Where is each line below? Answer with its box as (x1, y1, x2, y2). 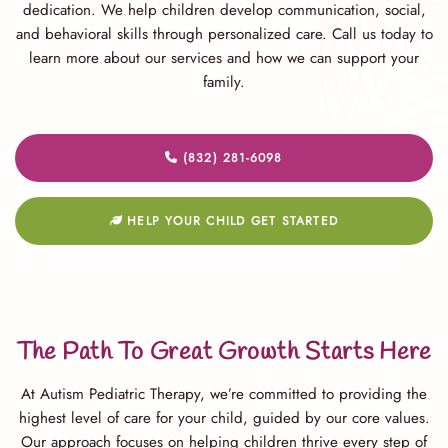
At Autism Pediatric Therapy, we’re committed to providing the (21, 383, 427, 406)
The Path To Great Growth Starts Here (16, 336, 432, 370)
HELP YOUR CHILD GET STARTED (122, 211, 339, 230)
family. (203, 70, 245, 93)
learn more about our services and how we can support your (29, 46, 419, 69)
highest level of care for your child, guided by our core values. (18, 407, 430, 430)
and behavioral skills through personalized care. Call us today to (15, 22, 433, 45)
